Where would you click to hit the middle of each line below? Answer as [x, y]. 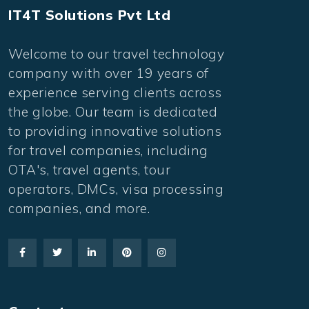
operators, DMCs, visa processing [116, 189]
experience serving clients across [115, 93]
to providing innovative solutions [115, 131]
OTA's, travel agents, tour [89, 170]
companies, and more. [79, 209]
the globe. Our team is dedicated [113, 112]
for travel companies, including [108, 151]
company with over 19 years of [109, 73]
